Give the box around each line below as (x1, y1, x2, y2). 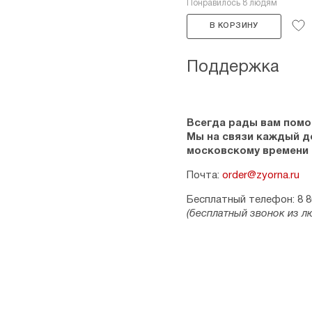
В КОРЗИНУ (210, 22, 258, 29)
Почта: (187, 171, 222, 180)
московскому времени (187, 146, 309, 156)
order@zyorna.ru (222, 171, 299, 180)
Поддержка (187, 60, 279, 75)
